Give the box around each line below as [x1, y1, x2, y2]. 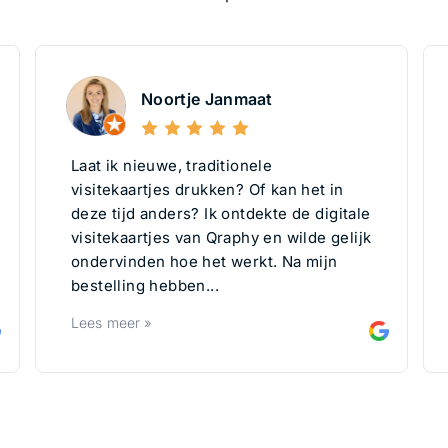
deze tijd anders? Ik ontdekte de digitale [71, 203, 371, 223]
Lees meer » [71, 313, 152, 331]
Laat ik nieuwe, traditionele [71, 155, 273, 175]
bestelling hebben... [71, 275, 220, 295]
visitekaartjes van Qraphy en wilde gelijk [71, 227, 372, 247]
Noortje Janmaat [141, 89, 273, 110]
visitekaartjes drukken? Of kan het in [71, 179, 344, 199]
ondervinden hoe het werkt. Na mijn [71, 251, 338, 271]
